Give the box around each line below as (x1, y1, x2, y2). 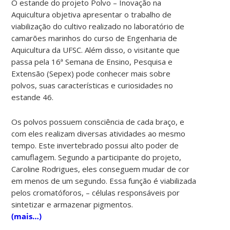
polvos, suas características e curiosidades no (11, 80, 174, 90)
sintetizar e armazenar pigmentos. (11, 199, 133, 209)
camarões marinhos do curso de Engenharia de (11, 32, 178, 43)
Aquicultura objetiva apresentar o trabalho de (11, 9, 172, 20)
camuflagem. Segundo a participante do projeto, (11, 151, 182, 162)
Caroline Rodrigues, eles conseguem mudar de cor (11, 163, 190, 174)
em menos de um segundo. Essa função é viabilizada (11, 175, 197, 186)
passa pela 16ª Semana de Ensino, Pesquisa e (11, 56, 173, 67)
